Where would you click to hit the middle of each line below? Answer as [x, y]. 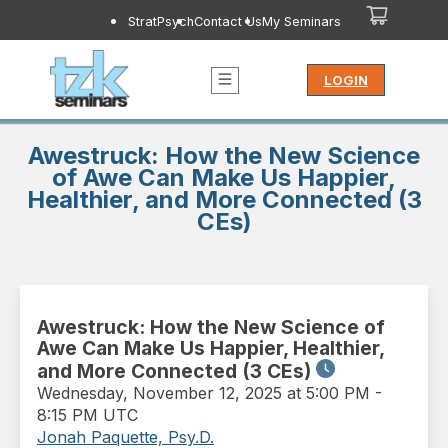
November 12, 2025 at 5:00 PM [251, 393]
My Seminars [301, 21]
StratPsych [160, 21]
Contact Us [227, 21]
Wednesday [80, 393]
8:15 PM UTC [87, 415]
